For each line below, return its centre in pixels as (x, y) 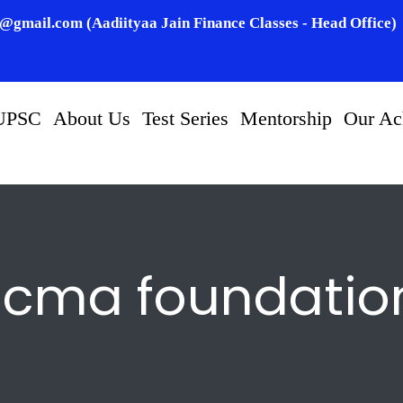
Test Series (185, 119)
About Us (92, 119)
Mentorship (286, 119)
